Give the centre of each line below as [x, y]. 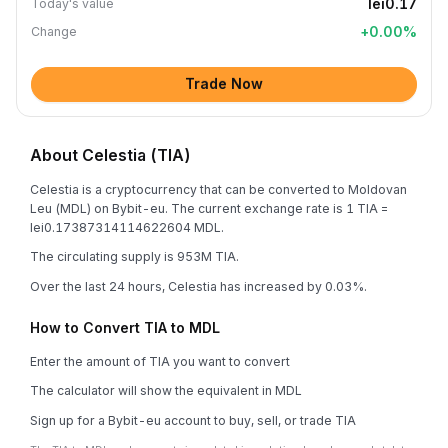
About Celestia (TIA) [110, 155]
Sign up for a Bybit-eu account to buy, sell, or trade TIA [193, 420]
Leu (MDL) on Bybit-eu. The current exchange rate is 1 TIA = [209, 208]
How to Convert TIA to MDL [125, 327]
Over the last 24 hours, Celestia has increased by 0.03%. [198, 286]
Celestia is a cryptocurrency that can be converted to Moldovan [218, 189]
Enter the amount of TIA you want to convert [160, 361]
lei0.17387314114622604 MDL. [127, 227]
